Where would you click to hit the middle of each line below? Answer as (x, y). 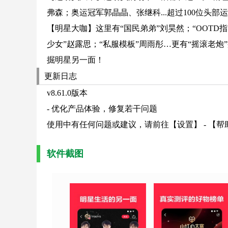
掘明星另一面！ (75, 60)
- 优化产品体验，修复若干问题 (102, 109)
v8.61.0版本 (67, 93)
